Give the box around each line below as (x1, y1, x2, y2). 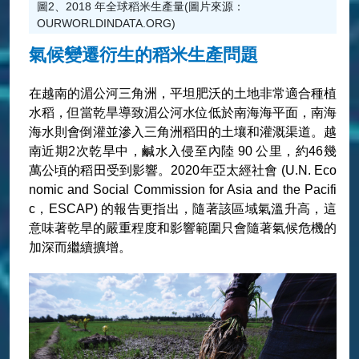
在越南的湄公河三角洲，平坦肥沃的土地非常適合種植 (28, 87, 337, 100)
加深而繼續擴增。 (28, 240, 131, 254)
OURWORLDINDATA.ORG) (36, 17, 175, 30)
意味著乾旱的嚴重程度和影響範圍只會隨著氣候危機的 (28, 221, 337, 235)
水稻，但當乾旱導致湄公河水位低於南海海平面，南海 (28, 106, 337, 119)
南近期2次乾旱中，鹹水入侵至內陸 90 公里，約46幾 (28, 144, 337, 158)
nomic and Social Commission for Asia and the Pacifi (28, 183, 337, 196)
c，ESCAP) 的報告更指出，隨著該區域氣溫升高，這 (28, 202, 337, 216)
